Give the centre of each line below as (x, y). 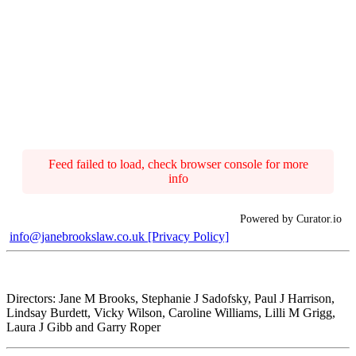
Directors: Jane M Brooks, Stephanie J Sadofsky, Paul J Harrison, (170, 299)
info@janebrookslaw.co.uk (77, 237)
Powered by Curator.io (291, 219)
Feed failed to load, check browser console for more (178, 164)
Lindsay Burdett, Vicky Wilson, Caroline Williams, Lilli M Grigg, (171, 313)
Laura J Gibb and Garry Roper (83, 327)
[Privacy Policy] (187, 237)
